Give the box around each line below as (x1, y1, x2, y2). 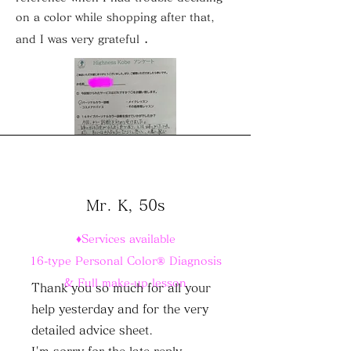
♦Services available (75, 233, 175, 244)
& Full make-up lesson (64, 277, 186, 288)
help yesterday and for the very (31, 303, 208, 315)
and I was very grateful (16, 34, 139, 45)
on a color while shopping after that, (16, 12, 215, 23)
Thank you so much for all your (31, 282, 211, 294)
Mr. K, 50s (85, 197, 165, 212)
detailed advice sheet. (31, 324, 153, 336)
